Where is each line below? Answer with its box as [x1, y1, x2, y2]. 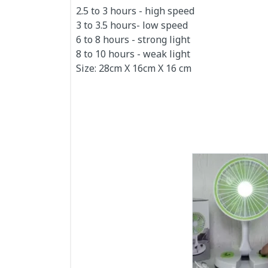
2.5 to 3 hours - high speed [76, 5, 194, 19]
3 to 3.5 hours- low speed [76, 20, 188, 33]
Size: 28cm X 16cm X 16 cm [76, 63, 191, 76]
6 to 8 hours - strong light [76, 34, 190, 47]
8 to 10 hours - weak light [76, 48, 190, 62]
